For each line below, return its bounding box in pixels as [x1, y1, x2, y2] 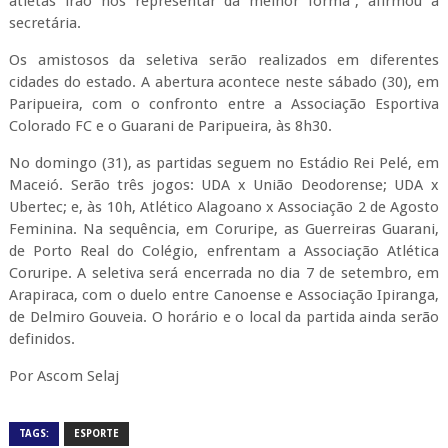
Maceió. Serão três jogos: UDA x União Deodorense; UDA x [8, 176, 440, 194]
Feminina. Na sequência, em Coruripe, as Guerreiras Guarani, [8, 220, 440, 238]
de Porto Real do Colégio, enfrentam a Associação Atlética [8, 242, 440, 260]
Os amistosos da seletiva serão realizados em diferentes [8, 51, 440, 69]
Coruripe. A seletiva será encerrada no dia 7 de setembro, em [8, 264, 440, 282]
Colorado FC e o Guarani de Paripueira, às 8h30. [8, 117, 332, 135]
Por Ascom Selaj [8, 367, 123, 385]
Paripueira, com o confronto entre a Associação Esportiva [8, 95, 440, 113]
